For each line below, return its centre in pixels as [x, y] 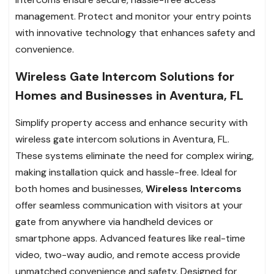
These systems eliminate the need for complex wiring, [135, 155]
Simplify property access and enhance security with [131, 122]
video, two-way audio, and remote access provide [128, 254]
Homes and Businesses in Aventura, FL [129, 95]
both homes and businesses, [80, 188]
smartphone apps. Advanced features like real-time [130, 238]
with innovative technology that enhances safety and [135, 32]
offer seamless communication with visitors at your [129, 205]
